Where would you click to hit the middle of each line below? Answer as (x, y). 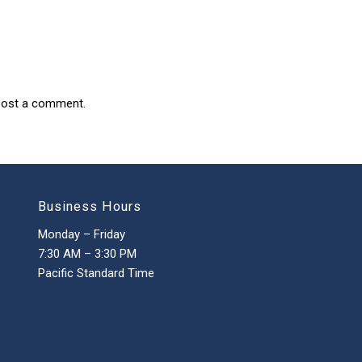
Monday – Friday (81, 234)
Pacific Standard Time (96, 273)
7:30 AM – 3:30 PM (87, 253)
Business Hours (89, 207)
